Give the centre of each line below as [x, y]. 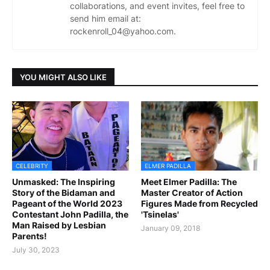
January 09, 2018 [171, 228]
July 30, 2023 [36, 250]
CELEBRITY [32, 166]
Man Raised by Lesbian [59, 225]
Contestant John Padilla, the [70, 215]
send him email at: [105, 19]
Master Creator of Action [192, 193]
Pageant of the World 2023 [67, 204]
